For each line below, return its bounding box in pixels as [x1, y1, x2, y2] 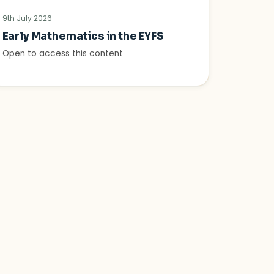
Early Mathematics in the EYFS [2, 30, 164, 43]
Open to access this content [2, 48, 123, 60]
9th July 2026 [2, 13, 52, 24]
